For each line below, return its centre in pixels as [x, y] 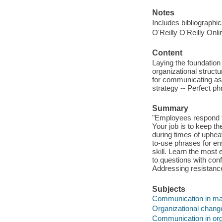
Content [167, 53]
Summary [170, 108]
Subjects [168, 189]
